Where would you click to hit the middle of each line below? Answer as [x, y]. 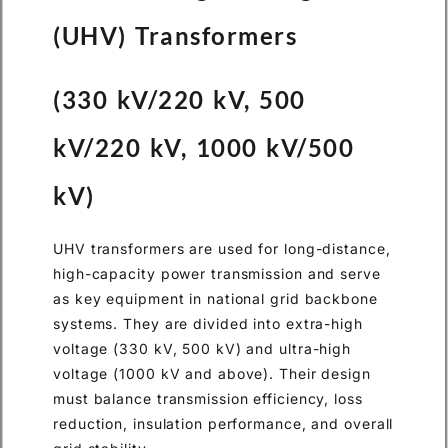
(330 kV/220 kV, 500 [179, 100]
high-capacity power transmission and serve [217, 274]
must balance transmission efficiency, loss [208, 399]
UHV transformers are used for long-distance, [222, 249]
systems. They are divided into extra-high [208, 324]
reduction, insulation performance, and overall [223, 424]
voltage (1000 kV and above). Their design [212, 374]
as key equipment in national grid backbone [215, 299]
